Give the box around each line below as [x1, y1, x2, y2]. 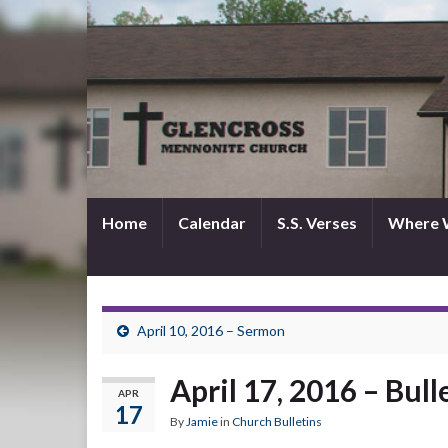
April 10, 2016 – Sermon [137, 322, 285, 339]
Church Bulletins [232, 414, 322, 429]
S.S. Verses [277, 213, 357, 232]
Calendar [178, 213, 246, 232]
